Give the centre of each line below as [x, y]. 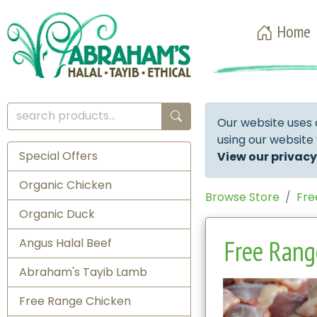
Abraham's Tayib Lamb [83, 272]
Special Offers [58, 156]
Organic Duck [57, 214]
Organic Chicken [65, 185]
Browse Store [242, 197]
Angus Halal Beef [65, 243]
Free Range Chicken [75, 301]
